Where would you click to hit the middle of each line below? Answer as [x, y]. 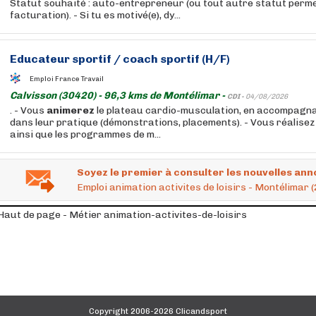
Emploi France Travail [67, 79]
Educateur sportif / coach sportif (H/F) [120, 59]
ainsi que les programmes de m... [85, 134]
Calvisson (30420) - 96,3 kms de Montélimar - [119, 96]
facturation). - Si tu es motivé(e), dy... [95, 15]
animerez [71, 110]
